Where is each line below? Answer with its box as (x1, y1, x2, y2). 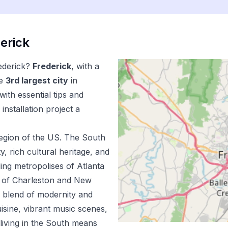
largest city (19, 75, 68, 85)
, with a (71, 61, 99, 71)
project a (43, 104, 80, 114)
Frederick (33, 61, 71, 71)
